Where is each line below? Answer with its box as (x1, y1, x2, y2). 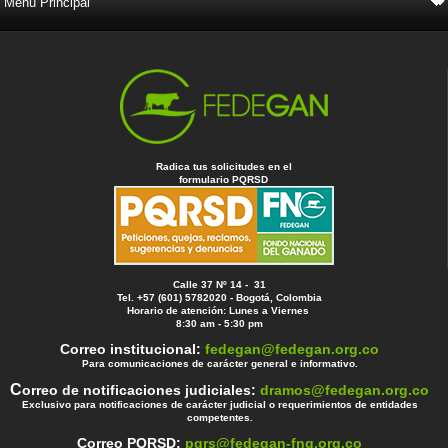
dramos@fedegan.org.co (260, 382, 430, 399)
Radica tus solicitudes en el (155, 161, 292, 173)
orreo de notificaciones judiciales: (22, 382, 261, 399)
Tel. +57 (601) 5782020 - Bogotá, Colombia (117, 292, 323, 304)
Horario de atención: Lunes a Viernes (127, 305, 313, 317)
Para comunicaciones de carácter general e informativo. (81, 358, 358, 370)
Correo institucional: (60, 341, 206, 358)
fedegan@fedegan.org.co (205, 341, 380, 358)
